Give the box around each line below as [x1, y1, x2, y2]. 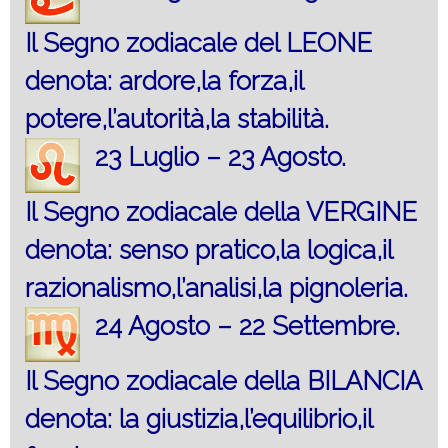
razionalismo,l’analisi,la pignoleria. [25, 272, 408, 303]
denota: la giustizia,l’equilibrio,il [25, 403, 372, 434]
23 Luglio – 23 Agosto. [95, 141, 346, 172]
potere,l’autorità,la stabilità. [25, 103, 329, 134]
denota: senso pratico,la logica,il [25, 234, 392, 265]
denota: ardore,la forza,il [25, 65, 303, 96]
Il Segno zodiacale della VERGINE [25, 196, 417, 227]
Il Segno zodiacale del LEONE [25, 27, 372, 58]
